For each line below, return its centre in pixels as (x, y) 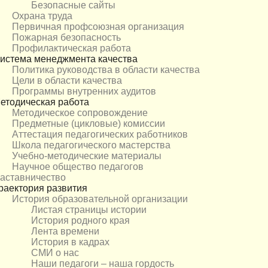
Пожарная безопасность (66, 38)
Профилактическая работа (71, 48)
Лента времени (65, 232)
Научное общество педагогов (78, 167)
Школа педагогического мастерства (91, 145)
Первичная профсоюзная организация (98, 27)
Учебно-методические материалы (87, 156)
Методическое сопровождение (80, 113)
